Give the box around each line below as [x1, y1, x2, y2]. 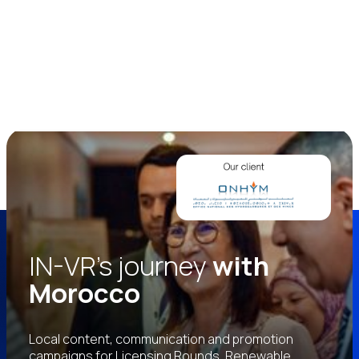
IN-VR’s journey [29, 247, 212, 284]
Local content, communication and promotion [29, 329, 293, 348]
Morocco [29, 274, 140, 311]
